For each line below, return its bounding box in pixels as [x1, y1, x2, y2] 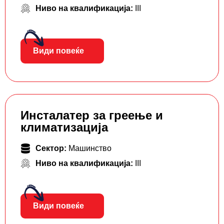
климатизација [20, 120, 108, 134]
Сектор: [35, 144, 68, 153]
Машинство [68, 144, 111, 153]
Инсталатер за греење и [20, 108, 163, 122]
